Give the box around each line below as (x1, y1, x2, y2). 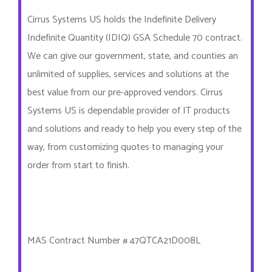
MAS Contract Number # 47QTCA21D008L (27, 232, 200, 249)
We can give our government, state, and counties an (27, 47, 238, 64)
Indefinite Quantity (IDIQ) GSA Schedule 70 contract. (27, 29, 242, 46)
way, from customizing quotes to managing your (27, 138, 223, 155)
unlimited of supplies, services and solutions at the (27, 66, 229, 83)
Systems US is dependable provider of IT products (27, 102, 230, 119)
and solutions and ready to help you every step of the (27, 120, 242, 137)
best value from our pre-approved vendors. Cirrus (27, 84, 223, 101)
